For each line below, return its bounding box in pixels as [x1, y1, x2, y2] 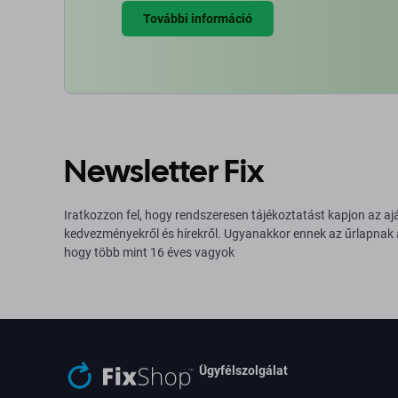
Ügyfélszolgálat [199, 363, 289, 378]
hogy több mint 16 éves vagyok [64, 245, 235, 259]
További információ [143, 11, 252, 26]
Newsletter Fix [64, 150, 264, 192]
